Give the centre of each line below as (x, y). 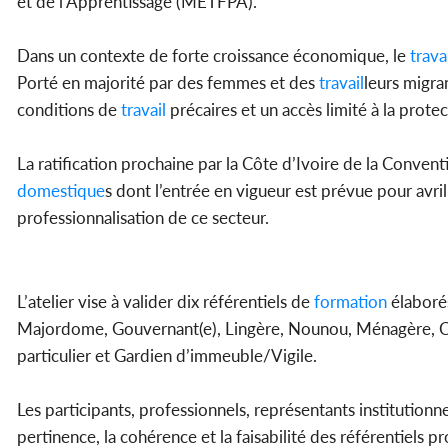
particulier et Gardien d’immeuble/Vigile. (167, 356)
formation (348, 302)
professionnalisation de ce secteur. (143, 218)
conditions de (67, 110)
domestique (61, 191)
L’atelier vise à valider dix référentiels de (163, 302)
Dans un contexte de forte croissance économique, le (211, 56)
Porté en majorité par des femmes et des (166, 83)
